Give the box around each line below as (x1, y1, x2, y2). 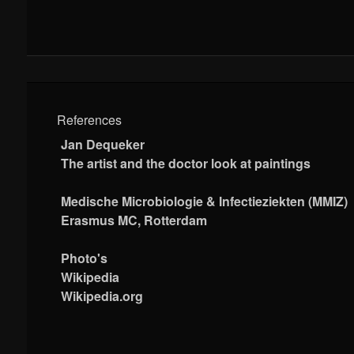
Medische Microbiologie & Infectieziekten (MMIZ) (61, 191, 348, 210)
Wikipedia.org (61, 286, 144, 305)
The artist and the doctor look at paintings (61, 153, 311, 172)
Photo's (61, 248, 108, 267)
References (57, 110, 122, 129)
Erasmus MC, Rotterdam (61, 210, 208, 229)
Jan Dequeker (61, 134, 145, 153)
